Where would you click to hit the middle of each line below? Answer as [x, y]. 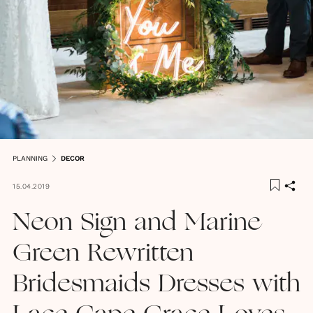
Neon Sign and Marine [137, 223]
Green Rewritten [103, 254]
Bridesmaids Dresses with [156, 285]
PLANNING [30, 158]
